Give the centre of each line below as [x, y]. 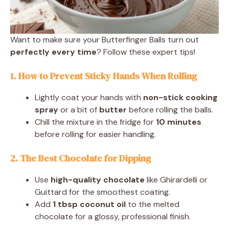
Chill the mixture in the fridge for [95, 122]
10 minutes [179, 122]
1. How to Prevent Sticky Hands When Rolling [104, 76]
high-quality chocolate [98, 179]
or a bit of [79, 109]
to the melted [153, 204]
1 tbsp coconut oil [89, 204]
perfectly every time [53, 52]
